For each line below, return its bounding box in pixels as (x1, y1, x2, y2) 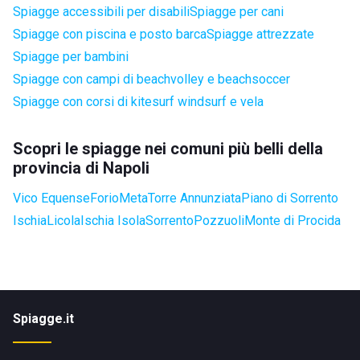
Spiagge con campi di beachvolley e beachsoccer (13, 72, 290, 87)
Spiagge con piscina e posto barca (13, 27, 207, 42)
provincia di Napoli (13, 158, 149, 178)
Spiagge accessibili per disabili (13, 4, 190, 19)
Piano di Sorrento (241, 190, 338, 206)
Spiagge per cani (190, 4, 284, 19)
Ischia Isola (80, 213, 145, 228)
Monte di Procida (244, 213, 341, 228)
